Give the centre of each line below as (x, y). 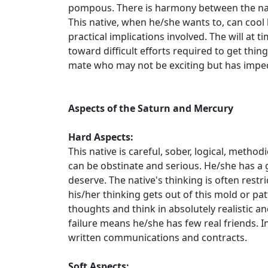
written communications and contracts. (158, 237)
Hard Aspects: (101, 137)
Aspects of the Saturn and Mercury (151, 108)
